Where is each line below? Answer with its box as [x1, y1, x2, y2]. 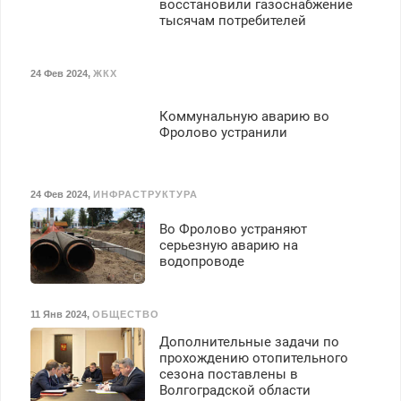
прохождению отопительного [158, 349, 348, 366]
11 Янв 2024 [30, 309, 87, 320]
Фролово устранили [158, 124, 287, 141]
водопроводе [158, 253, 244, 270]
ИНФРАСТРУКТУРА [92, 188, 198, 200]
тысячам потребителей [158, 12, 306, 29]
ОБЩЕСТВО [91, 309, 159, 320]
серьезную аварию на [158, 237, 298, 254]
